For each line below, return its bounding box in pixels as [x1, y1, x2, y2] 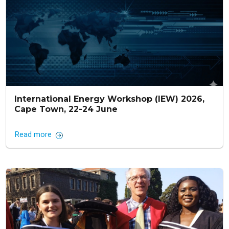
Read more [15, 130, 52, 140]
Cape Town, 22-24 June [14, 104, 118, 114]
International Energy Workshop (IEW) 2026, [14, 94, 204, 104]
